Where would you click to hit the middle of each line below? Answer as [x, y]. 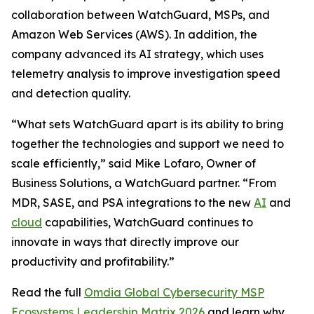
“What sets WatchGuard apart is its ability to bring [148, 124]
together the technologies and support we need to [148, 144]
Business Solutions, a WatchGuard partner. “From [144, 183]
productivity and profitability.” [93, 261]
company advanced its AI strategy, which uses [137, 54]
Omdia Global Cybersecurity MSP [174, 292]
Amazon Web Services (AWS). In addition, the [134, 34]
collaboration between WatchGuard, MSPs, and [141, 15]
